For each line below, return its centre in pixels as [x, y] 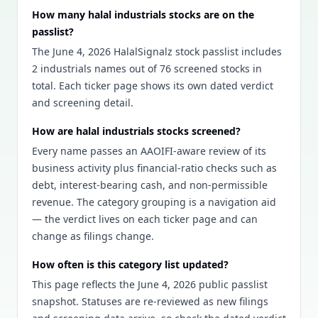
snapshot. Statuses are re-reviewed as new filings [150, 301]
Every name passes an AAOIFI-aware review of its [149, 151]
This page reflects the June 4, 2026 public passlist [150, 284]
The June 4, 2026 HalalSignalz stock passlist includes [157, 51]
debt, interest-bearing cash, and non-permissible [150, 185]
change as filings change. [93, 236]
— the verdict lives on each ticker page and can [145, 219]
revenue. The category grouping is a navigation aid [154, 202]
